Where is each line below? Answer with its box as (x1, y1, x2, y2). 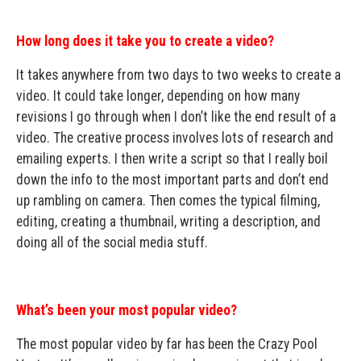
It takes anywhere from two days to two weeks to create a (16, 67, 341, 83)
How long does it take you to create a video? (16, 33, 274, 49)
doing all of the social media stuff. (16, 234, 208, 251)
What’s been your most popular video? (16, 302, 237, 318)
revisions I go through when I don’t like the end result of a (16, 109, 336, 125)
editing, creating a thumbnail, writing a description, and (16, 214, 321, 230)
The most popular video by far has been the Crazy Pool (16, 336, 317, 352)
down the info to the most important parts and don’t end (16, 172, 329, 188)
